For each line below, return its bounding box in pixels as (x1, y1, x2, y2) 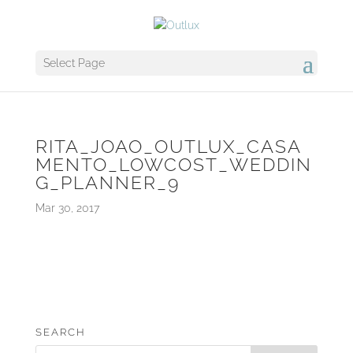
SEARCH (35, 325, 86, 338)
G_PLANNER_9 (35, 171, 180, 193)
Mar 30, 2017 (35, 201, 99, 214)
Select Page (43, 56, 105, 69)
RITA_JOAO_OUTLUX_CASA (35, 135, 302, 157)
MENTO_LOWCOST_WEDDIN (35, 153, 312, 175)
